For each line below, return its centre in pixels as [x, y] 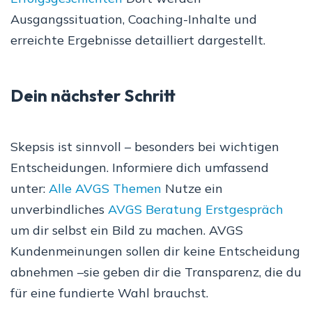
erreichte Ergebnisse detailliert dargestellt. [138, 40]
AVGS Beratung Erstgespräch [196, 210]
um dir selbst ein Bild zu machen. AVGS [127, 231]
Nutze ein [192, 189]
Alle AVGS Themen [105, 189]
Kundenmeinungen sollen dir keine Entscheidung [155, 251]
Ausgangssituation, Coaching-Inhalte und [134, 19]
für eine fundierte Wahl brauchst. [109, 293]
